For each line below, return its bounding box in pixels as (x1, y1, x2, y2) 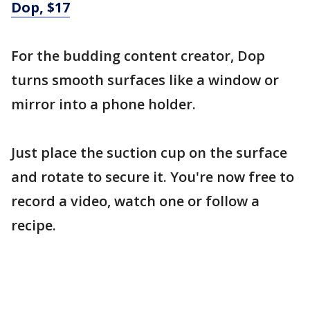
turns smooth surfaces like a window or (11, 71, 279, 89)
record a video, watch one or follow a (11, 192, 259, 210)
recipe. (11, 216, 56, 235)
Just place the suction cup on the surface (11, 143, 287, 162)
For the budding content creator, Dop (11, 46, 265, 65)
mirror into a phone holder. (11, 95, 196, 113)
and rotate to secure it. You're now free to (11, 167, 294, 186)
